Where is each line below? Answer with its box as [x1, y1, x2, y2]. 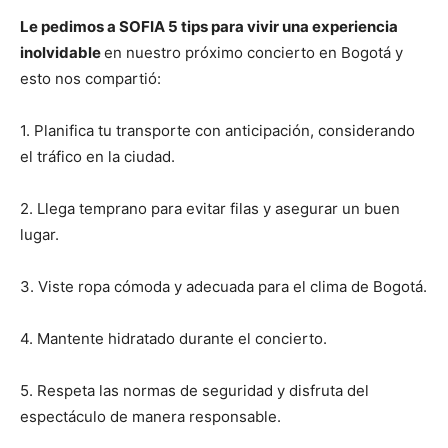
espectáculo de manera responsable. [20, 406, 281, 426]
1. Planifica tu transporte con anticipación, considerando [20, 120, 415, 140]
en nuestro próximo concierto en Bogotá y [104, 42, 403, 62]
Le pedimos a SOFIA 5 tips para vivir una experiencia [20, 16, 398, 36]
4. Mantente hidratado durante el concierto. [20, 328, 327, 348]
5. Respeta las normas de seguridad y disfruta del [20, 380, 369, 400]
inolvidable [20, 42, 104, 62]
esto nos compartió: [20, 68, 161, 88]
